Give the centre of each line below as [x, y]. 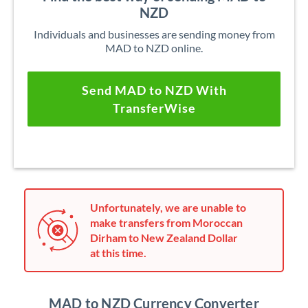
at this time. [118, 253]
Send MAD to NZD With [154, 90]
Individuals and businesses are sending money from [154, 34]
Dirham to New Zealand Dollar [164, 238]
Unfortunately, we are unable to [168, 207]
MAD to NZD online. [154, 48]
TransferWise [154, 108]
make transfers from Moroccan [166, 222]
